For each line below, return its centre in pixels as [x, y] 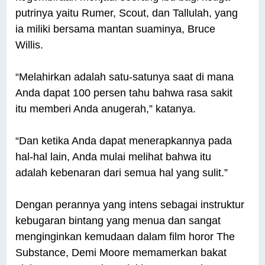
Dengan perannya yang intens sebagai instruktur [130, 205]
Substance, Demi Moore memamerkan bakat [121, 253]
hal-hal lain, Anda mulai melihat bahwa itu [114, 157]
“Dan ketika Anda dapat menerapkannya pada [124, 141]
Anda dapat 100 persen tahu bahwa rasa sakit [124, 93]
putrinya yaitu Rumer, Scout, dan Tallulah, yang [127, 13]
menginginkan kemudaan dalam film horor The [125, 237]
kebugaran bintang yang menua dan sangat [118, 221]
